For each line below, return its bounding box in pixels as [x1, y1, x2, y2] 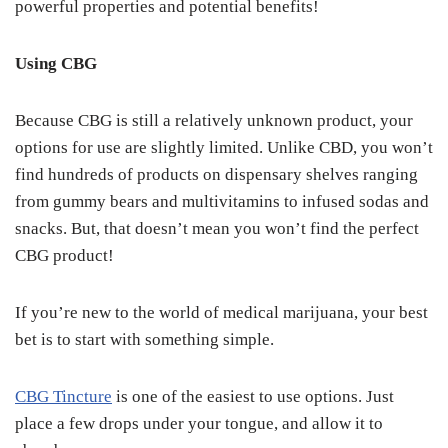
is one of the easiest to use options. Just [112, 387, 394, 406]
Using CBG [15, 54, 97, 73]
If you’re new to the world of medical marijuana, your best [15, 303, 428, 322]
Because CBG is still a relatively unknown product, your [15, 111, 413, 130]
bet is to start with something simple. [15, 330, 278, 349]
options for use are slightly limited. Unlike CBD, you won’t [15, 138, 433, 157]
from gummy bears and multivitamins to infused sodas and [15, 192, 429, 211]
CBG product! [15, 246, 114, 265]
